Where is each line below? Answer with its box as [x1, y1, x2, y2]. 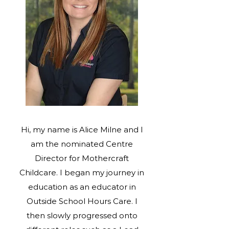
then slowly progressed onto [26, 211, 138, 220]
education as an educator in [28, 182, 136, 192]
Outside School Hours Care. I [26, 196, 138, 206]
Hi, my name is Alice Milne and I [20, 125, 143, 134]
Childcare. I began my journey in [19, 168, 144, 177]
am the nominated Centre [31, 139, 133, 149]
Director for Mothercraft [35, 153, 129, 163]
